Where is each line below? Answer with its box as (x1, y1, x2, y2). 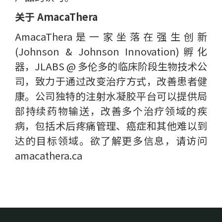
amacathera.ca (15, 148, 82, 163)
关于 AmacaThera (15, 9, 98, 24)
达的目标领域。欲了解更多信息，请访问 (15, 133, 207, 148)
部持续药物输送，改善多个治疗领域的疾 (15, 104, 207, 118)
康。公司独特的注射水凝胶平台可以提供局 (15, 89, 207, 103)
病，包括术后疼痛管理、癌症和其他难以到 (15, 118, 207, 133)
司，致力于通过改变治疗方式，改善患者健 (15, 74, 207, 88)
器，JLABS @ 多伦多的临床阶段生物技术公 (15, 59, 207, 73)
